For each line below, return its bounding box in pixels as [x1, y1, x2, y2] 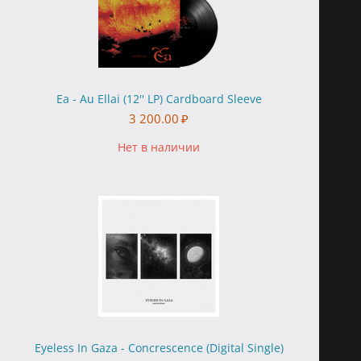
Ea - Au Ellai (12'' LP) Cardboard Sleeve [56, 91, 262, 106]
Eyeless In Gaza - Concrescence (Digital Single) [34, 340, 284, 355]
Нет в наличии [118, 139, 201, 155]
